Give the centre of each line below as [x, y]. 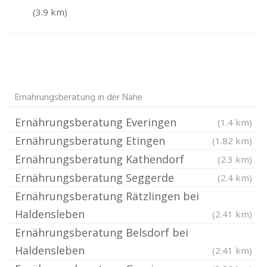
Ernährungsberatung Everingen [96, 122]
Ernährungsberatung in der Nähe [79, 98]
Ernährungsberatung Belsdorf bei [102, 232]
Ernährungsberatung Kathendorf [100, 159]
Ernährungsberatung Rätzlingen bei [107, 196]
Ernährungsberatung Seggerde [94, 178]
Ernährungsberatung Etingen [90, 141]
